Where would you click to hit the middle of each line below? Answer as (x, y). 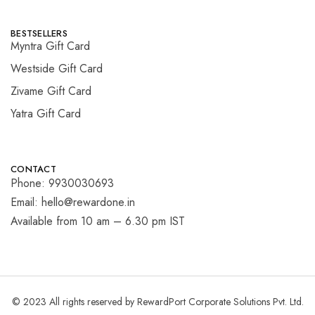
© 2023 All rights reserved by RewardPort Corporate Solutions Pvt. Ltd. (157, 302)
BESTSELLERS (39, 33)
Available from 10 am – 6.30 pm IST (98, 221)
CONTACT (33, 169)
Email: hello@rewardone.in (73, 202)
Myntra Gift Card (50, 46)
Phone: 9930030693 (62, 183)
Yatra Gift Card (46, 114)
